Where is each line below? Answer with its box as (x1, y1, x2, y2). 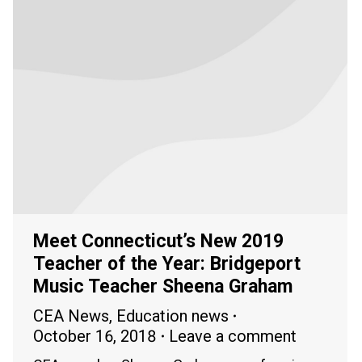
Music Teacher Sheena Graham (33, 275, 293, 297)
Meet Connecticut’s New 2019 (33, 229, 284, 252)
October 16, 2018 (33, 326, 157, 346)
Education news (116, 305, 229, 326)
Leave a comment (169, 326, 297, 346)
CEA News (33, 305, 109, 326)
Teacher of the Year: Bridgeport (33, 252, 301, 275)
